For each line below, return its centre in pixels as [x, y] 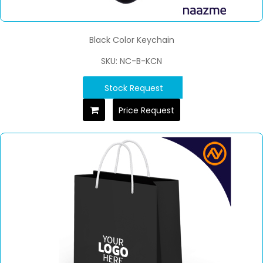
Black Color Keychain [131, 40]
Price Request [146, 111]
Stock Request [134, 88]
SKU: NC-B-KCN [131, 61]
